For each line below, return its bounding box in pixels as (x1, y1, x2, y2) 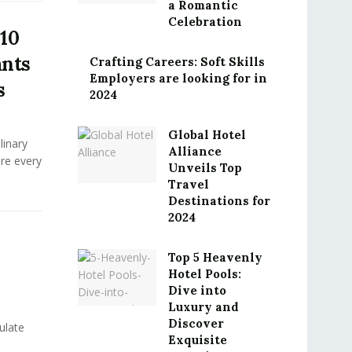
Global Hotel (167, 127, 246, 142)
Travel (167, 177, 209, 192)
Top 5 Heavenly (167, 250, 262, 265)
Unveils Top (167, 160, 242, 175)
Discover (167, 316, 224, 331)
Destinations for (167, 193, 270, 208)
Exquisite (167, 332, 227, 347)
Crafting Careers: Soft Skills (89, 54, 265, 69)
